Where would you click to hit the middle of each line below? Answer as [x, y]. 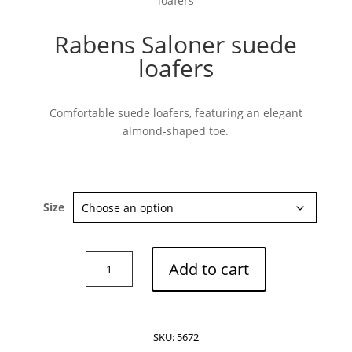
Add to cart [209, 269]
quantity [106, 332]
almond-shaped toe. [176, 131]
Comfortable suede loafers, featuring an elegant [176, 113]
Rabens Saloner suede [176, 44]
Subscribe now [215, 102]
